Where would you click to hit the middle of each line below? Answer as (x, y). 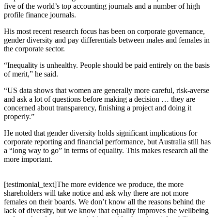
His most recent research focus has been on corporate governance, (104, 31)
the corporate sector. (34, 49)
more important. (28, 159)
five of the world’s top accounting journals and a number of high (102, 6)
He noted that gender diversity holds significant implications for (101, 133)
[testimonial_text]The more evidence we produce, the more (94, 185)
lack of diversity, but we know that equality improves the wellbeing (106, 211)
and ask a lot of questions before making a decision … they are (100, 99)
